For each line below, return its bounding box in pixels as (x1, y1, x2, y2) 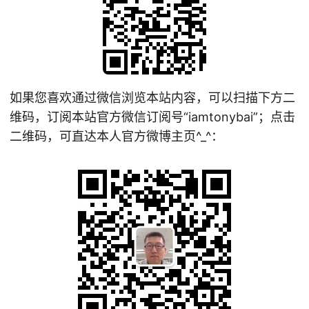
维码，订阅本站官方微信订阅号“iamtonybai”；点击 (10, 110, 295, 125)
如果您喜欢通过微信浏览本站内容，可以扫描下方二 (10, 90, 295, 106)
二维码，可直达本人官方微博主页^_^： (10, 129, 223, 144)
